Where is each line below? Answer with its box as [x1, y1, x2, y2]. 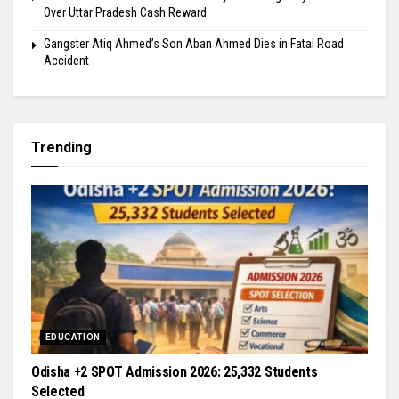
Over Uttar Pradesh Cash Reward [44, 4, 207, 20]
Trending [31, 138, 92, 156]
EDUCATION [45, 331, 101, 342]
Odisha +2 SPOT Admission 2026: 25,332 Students [31, 362, 318, 380]
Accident [44, 53, 89, 68]
